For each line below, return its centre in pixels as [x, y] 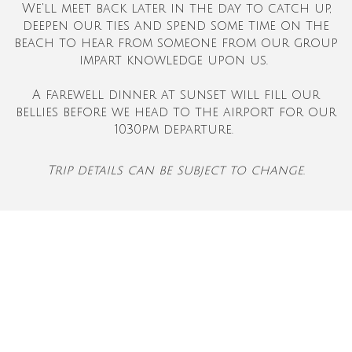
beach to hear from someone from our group [176, 43]
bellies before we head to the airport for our [176, 112]
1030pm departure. [176, 129]
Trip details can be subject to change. [176, 170]
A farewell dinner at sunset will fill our [176, 95]
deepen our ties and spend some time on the [176, 26]
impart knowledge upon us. [176, 60]
